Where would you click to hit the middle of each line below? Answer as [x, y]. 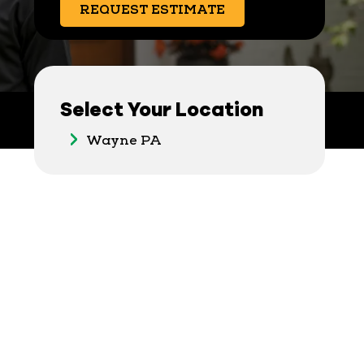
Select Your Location [161, 108]
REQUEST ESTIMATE [152, 10]
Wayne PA [123, 140]
